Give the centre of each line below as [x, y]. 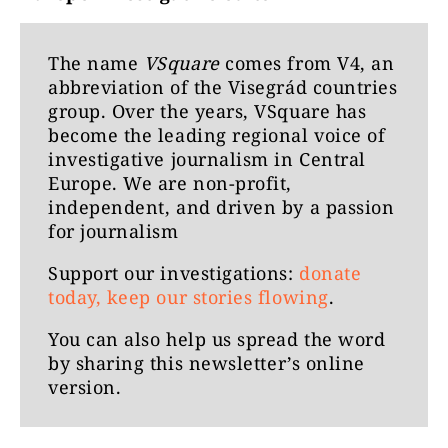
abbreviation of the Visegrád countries [223, 87]
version [82, 387]
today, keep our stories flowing [188, 297]
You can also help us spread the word [217, 339]
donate [330, 273]
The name [93, 63]
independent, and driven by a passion [221, 207]
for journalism [113, 231]
